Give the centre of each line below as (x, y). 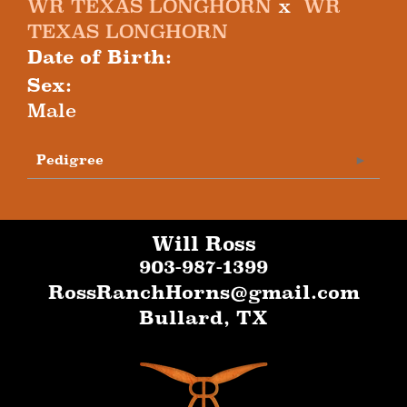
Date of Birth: (99, 57)
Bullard (181, 318)
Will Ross (203, 244)
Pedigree (70, 159)
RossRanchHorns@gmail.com (203, 293)
